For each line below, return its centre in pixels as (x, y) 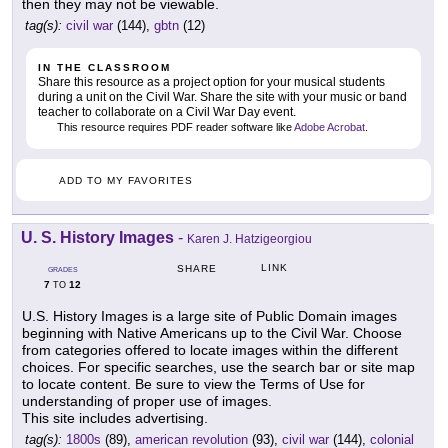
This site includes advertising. (115, 417)
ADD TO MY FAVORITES (126, 180)
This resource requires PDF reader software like (174, 127)
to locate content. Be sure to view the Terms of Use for (193, 383)
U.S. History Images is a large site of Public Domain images (209, 315)
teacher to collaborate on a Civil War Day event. (167, 112)
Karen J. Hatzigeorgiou (249, 238)
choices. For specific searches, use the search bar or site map (218, 366)
